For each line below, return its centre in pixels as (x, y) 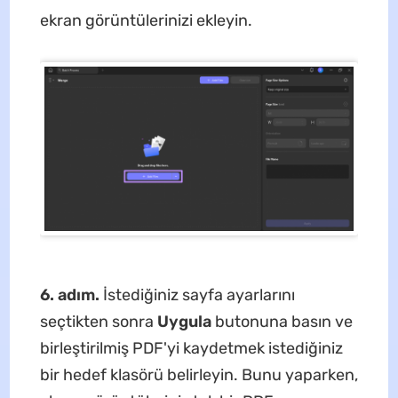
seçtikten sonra (98, 321)
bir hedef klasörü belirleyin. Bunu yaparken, (199, 374)
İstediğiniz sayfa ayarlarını (199, 295)
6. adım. (71, 295)
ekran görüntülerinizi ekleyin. (146, 21)
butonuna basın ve (283, 321)
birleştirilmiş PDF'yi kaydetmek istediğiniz (191, 348)
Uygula (186, 321)
